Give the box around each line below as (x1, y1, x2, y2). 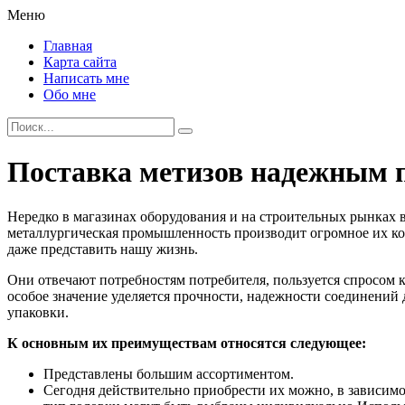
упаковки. (7, 304, 69, 320)
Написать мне (43, 71, 129, 86)
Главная (43, 38, 92, 53)
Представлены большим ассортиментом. (43, 365, 294, 381)
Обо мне (43, 87, 96, 102)
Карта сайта (43, 54, 117, 70)
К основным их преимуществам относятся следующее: (7, 334, 366, 351)
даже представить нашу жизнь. (7, 240, 198, 257)
